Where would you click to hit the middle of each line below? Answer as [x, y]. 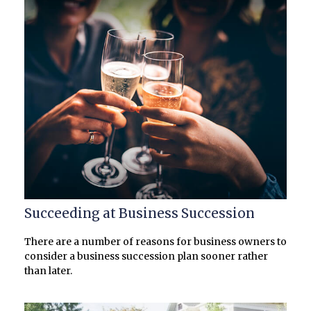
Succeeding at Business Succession [140, 214]
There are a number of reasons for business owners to [155, 242]
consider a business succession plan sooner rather [146, 257]
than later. [48, 271]
